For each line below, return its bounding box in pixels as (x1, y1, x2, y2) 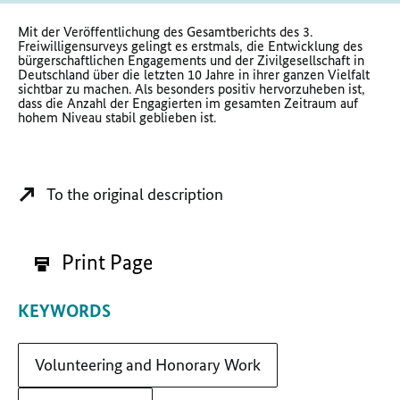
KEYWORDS (18, 299, 111, 321)
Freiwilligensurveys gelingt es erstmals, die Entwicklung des (18, 37, 362, 54)
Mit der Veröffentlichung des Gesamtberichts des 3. (18, 22, 312, 40)
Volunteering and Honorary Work (35, 354, 261, 375)
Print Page (57, 248, 153, 275)
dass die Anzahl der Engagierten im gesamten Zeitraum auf (18, 94, 358, 112)
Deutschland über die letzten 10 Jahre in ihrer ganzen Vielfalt (18, 65, 370, 83)
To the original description (46, 183, 223, 204)
